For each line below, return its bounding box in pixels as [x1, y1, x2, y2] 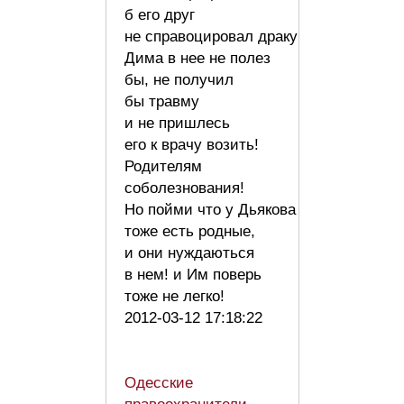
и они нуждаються [124, 244, 254, 262]
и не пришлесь [124, 115, 230, 133]
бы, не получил [124, 71, 234, 89]
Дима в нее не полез [124, 50, 271, 68]
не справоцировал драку [124, 28, 298, 46]
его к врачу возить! [124, 136, 259, 154]
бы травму [124, 93, 199, 111]
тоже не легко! [124, 288, 234, 306]
